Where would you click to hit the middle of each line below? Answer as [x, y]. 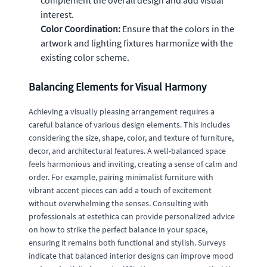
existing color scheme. [85, 57]
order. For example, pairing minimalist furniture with [121, 177]
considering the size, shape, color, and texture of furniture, [131, 137]
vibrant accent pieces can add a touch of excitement [120, 190]
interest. [57, 14]
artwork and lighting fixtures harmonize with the [137, 43]
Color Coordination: [80, 28]
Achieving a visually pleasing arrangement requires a [122, 111]
